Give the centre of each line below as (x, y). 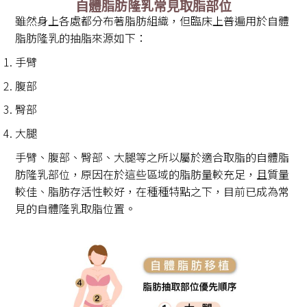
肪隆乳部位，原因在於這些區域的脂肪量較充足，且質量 (152, 174)
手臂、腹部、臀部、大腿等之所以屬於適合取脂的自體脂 (152, 157)
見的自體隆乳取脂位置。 (76, 208)
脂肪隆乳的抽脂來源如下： (81, 38)
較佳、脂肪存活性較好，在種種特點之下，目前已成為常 (152, 191)
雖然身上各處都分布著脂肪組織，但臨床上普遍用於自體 (152, 21)
